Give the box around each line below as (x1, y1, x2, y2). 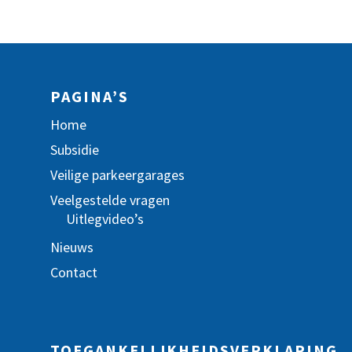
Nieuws (50, 238, 93, 256)
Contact (50, 263, 97, 281)
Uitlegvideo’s (66, 210, 144, 228)
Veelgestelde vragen (50, 191, 170, 209)
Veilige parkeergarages (50, 166, 185, 184)
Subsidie (50, 141, 99, 159)
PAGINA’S (50, 86, 129, 106)
